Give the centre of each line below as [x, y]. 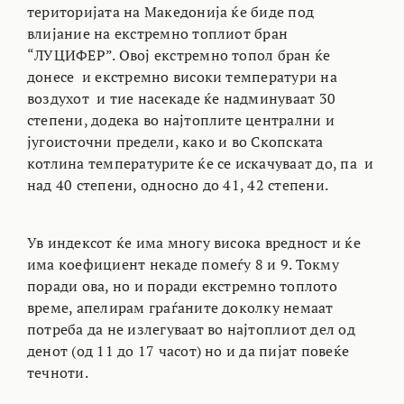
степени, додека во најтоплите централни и [180, 120]
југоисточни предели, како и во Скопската [175, 142]
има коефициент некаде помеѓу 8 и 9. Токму [183, 264]
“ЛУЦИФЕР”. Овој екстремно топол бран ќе [179, 55]
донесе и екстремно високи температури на [182, 77]
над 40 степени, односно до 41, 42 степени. [178, 185]
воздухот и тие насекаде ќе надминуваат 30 [181, 98]
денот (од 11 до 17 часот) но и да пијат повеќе [188, 351]
